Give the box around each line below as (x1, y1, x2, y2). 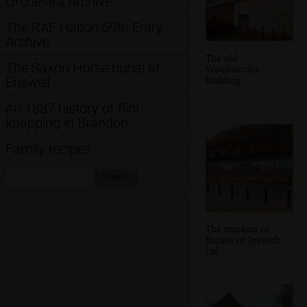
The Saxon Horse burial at (5, 60, 160, 76)
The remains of (206, 223, 269, 235)
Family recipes (5, 140, 91, 157)
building (206, 73, 241, 86)
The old (206, 51, 238, 64)
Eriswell (5, 74, 50, 90)
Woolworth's (206, 62, 259, 75)
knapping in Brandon (5, 114, 128, 131)
